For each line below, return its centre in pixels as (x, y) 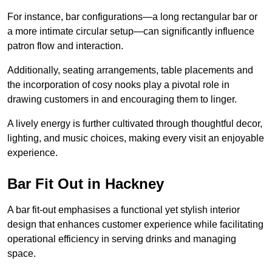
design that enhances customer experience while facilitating (135, 224)
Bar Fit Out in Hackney (86, 183)
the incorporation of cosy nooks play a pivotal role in (118, 84)
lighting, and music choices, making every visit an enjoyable (136, 138)
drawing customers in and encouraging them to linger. (122, 99)
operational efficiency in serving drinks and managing (122, 239)
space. (22, 253)
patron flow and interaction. (65, 46)
